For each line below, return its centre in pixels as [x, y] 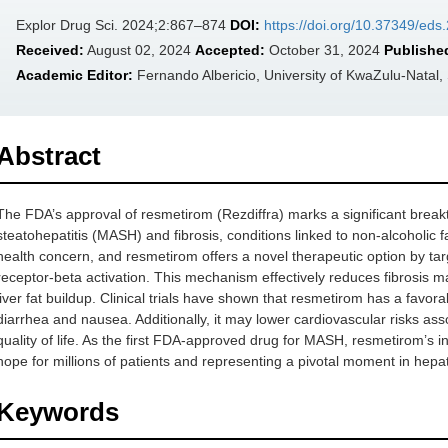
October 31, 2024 [324, 50]
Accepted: [230, 50]
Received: [50, 50]
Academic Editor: [74, 75]
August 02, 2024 [139, 50]
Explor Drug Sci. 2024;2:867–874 [123, 25]
